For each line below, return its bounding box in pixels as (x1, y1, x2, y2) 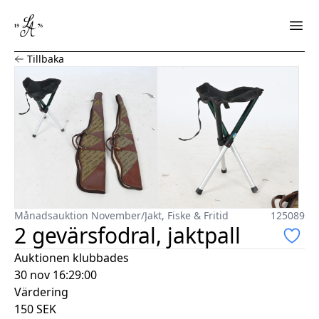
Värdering (14, 283, 68, 300)
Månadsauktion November (14, 208, 141, 222)
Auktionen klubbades (14, 249, 129, 266)
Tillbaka (27, 51, 64, 66)
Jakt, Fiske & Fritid (145, 208, 229, 222)
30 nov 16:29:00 (14, 266, 97, 283)
